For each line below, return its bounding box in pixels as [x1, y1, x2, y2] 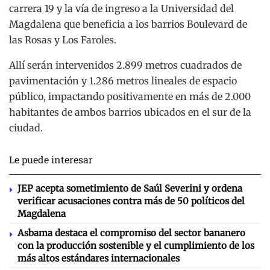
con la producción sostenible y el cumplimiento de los [17, 240, 254, 252]
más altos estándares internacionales [17, 253, 180, 265]
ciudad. [9, 122, 43, 134]
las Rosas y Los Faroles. [9, 34, 116, 46]
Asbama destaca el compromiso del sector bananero [17, 227, 245, 239]
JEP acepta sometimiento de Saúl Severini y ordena [17, 183, 242, 195]
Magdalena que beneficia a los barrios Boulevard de [9, 18, 247, 31]
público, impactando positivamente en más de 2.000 [9, 90, 251, 103]
